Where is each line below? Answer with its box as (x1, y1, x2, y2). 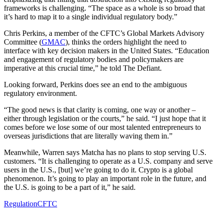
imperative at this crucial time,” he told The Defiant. (4, 63, 162, 72)
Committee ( (4, 37, 42, 46)
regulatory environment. (4, 89, 77, 97)
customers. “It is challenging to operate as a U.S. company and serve (4, 156, 213, 165)
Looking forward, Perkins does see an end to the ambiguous (4, 80, 187, 89)
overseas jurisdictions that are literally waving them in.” (4, 131, 172, 140)
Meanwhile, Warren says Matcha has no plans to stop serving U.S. (4, 148, 206, 156)
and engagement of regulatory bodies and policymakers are (4, 55, 184, 63)
